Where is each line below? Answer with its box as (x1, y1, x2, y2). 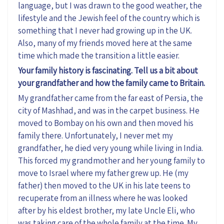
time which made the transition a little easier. (18, 49, 179, 61)
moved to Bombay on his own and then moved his (18, 117, 193, 128)
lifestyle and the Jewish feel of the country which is (18, 12, 200, 23)
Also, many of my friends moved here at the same (18, 37, 192, 48)
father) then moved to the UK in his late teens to (18, 179, 190, 191)
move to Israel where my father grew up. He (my (18, 167, 188, 178)
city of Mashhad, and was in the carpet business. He (18, 104, 199, 116)
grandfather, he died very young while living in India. (18, 142, 203, 153)
